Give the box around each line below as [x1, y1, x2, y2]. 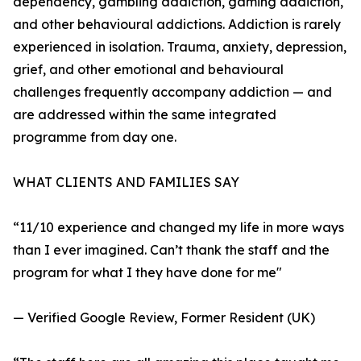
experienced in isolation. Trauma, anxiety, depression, [13, 39, 346, 56]
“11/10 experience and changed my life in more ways [13, 219, 344, 236]
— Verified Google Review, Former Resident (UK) [13, 309, 315, 326]
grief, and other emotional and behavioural [13, 61, 284, 78]
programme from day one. [13, 129, 176, 146]
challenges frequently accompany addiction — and [13, 84, 332, 101]
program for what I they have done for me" [13, 264, 282, 281]
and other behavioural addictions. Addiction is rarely [13, 16, 341, 33]
